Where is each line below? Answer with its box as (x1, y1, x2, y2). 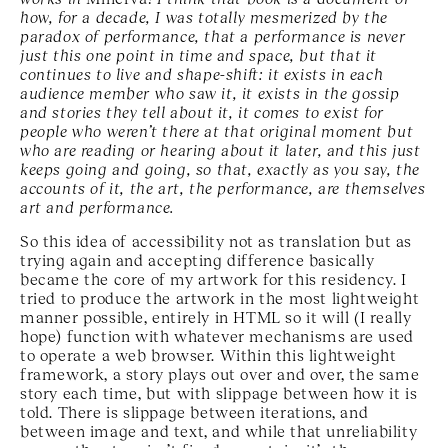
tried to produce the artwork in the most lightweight (20, 287, 420, 307)
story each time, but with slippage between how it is (20, 382, 418, 402)
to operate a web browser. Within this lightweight (20, 344, 397, 364)
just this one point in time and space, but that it (20, 44, 378, 64)
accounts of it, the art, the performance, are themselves (20, 177, 426, 197)
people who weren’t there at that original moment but (20, 120, 414, 140)
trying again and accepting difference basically (20, 249, 375, 269)
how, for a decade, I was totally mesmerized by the (20, 6, 389, 26)
